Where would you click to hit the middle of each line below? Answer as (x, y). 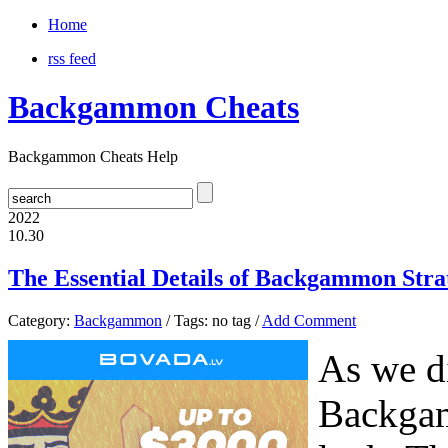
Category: (41, 320)
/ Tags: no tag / (212, 320)
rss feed (72, 58)
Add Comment (309, 320)
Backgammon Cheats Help (93, 156)
